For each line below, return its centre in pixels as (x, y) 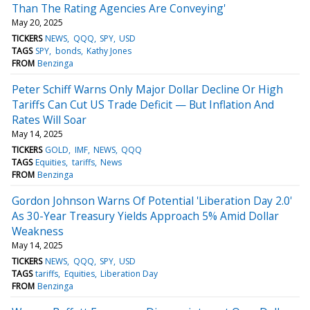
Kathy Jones (109, 51)
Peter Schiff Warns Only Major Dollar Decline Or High (147, 89)
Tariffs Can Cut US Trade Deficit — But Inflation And (143, 104)
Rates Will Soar (49, 119)
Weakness (38, 231)
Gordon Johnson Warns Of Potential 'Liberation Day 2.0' (152, 200)
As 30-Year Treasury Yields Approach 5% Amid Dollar (145, 216)
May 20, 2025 (37, 22)
